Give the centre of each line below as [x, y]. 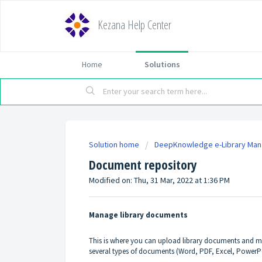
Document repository [143, 164]
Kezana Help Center [135, 25]
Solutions [162, 64]
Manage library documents [138, 215]
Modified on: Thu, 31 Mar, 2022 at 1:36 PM [159, 180]
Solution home [115, 144]
